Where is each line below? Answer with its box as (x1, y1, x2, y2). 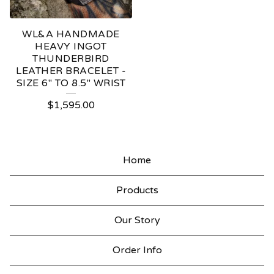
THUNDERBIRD (32, 52, 109, 65)
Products (116, 183, 158, 196)
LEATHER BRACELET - (16, 64, 126, 77)
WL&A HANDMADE (22, 28, 120, 40)
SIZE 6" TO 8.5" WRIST (16, 76, 126, 89)
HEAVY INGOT (35, 40, 107, 53)
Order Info (112, 243, 162, 256)
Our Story (114, 213, 160, 226)
